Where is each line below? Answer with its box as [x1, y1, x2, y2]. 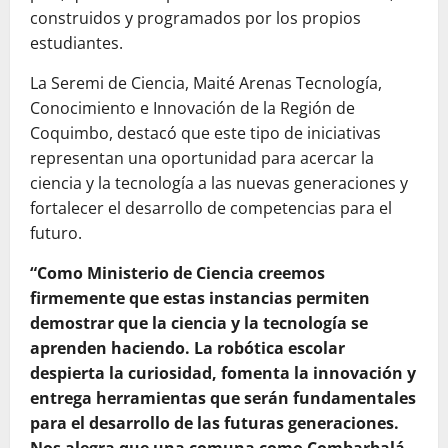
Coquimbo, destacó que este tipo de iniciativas [30, 122, 381, 144]
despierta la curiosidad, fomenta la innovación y [30, 362, 416, 384]
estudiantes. [30, 32, 123, 54]
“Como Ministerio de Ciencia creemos [30, 262, 325, 284]
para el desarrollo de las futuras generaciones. [30, 412, 399, 434]
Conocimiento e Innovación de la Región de [30, 97, 355, 119]
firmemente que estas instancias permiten [30, 287, 370, 309]
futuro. [30, 222, 82, 244]
